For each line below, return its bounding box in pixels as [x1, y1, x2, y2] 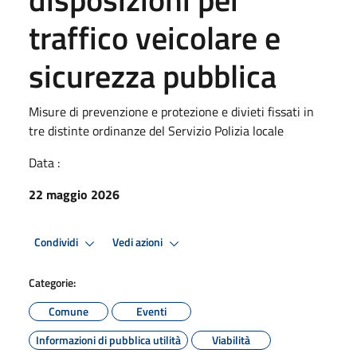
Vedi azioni [112, 233, 165, 252]
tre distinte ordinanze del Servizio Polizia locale [29, 120, 284, 140]
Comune [49, 302, 88, 320]
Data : [29, 152, 60, 172]
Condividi [34, 233, 80, 252]
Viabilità [212, 331, 250, 348]
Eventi [136, 302, 167, 320]
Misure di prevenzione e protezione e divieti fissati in [29, 101, 314, 121]
